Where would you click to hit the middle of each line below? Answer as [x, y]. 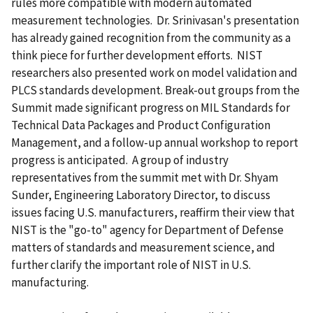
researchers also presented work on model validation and [154, 72]
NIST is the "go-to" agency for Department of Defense [147, 230]
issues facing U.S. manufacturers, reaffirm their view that [153, 212]
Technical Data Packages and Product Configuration [141, 125]
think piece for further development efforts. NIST [137, 55]
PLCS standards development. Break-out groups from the [155, 90]
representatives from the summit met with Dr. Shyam [145, 177]
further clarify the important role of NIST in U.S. [131, 264]
